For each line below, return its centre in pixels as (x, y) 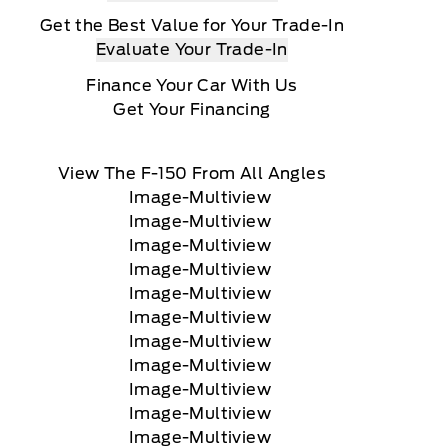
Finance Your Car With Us (192, 85)
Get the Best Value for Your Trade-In (192, 25)
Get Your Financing (192, 109)
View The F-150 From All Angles (192, 173)
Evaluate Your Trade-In (192, 49)
